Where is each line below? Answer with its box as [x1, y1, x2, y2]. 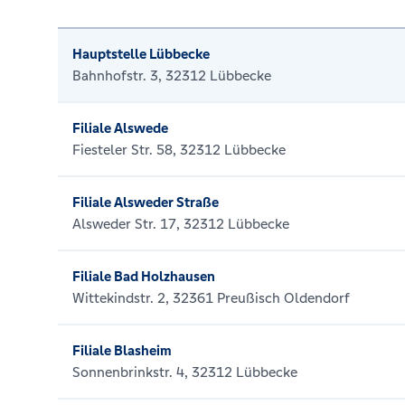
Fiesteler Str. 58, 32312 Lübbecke [72, 141, 286, 158]
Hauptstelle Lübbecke [72, 45, 210, 62]
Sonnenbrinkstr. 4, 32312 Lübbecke [72, 363, 297, 381]
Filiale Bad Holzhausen [72, 268, 215, 285]
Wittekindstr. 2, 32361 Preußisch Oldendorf [72, 289, 350, 306]
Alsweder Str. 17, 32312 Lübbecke [72, 215, 289, 232]
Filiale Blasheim [72, 342, 172, 359]
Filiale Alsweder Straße [72, 193, 219, 211]
